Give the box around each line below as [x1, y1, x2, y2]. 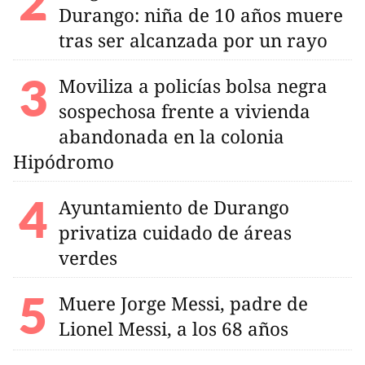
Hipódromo [13, 148, 114, 174]
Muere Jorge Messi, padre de [59, 290, 308, 316]
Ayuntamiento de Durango [59, 194, 289, 220]
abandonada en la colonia [59, 123, 284, 149]
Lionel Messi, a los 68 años [59, 315, 288, 341]
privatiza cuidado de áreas [59, 219, 292, 245]
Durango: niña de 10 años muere [59, 2, 343, 28]
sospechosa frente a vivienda [59, 98, 310, 124]
